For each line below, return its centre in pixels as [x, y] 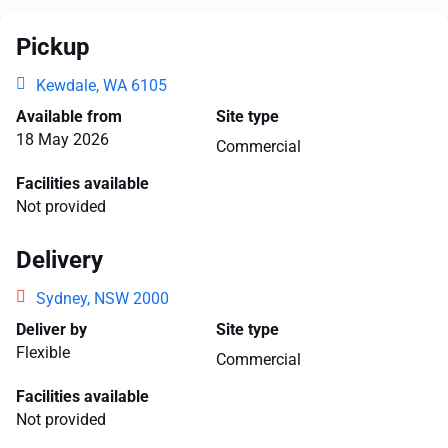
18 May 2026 [62, 139]
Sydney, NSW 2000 [102, 298]
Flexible [43, 352]
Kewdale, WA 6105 [101, 85]
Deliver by [51, 329]
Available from [69, 116]
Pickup [53, 47]
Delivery [59, 260]
